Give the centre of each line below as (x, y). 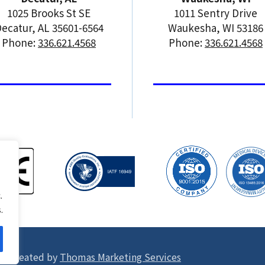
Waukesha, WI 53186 (216, 27)
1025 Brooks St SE (49, 12)
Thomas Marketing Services (120, 256)
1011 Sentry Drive (216, 12)
